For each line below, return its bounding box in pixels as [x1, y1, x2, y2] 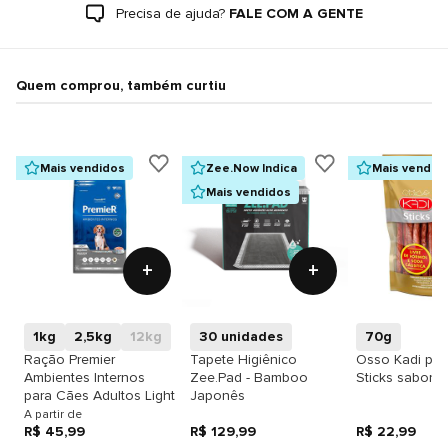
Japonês [190, 387, 245, 404]
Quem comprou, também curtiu [16, 77, 226, 94]
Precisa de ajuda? [115, 5, 225, 22]
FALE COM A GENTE [228, 5, 363, 22]
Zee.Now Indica [206, 160, 297, 176]
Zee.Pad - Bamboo [190, 369, 308, 386]
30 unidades [199, 328, 283, 345]
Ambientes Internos [24, 369, 145, 386]
